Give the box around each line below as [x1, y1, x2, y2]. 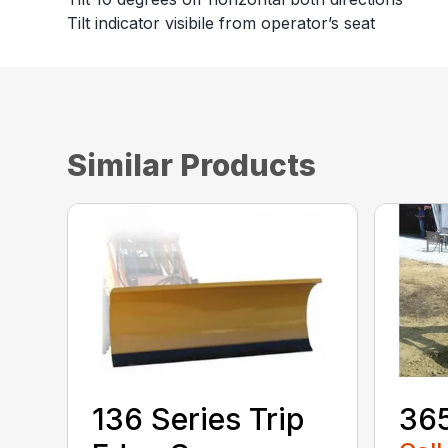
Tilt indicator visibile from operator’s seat [67, 13, 376, 34]
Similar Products [67, 147, 317, 184]
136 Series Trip [92, 401, 305, 438]
